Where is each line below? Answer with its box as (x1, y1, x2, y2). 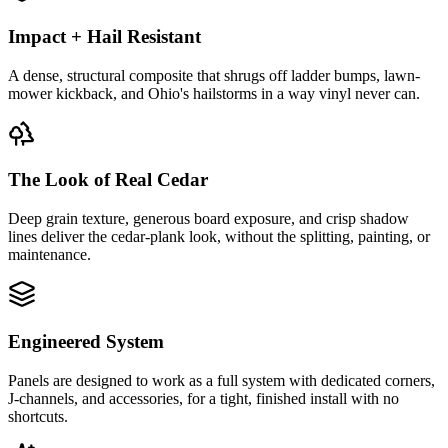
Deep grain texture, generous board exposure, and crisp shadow (8, 210, 409, 228)
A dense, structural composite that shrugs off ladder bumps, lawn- (8, 66, 420, 84)
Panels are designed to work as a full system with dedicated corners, (8, 371, 435, 389)
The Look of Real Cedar (8, 169, 208, 191)
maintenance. (8, 246, 91, 264)
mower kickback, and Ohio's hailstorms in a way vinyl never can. (8, 84, 420, 102)
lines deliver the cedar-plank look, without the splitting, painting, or (8, 228, 430, 246)
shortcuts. (8, 407, 68, 425)
